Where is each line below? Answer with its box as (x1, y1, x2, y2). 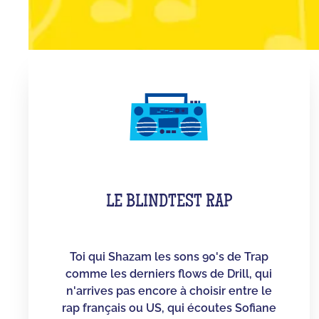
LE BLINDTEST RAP (105, 193, 232, 212)
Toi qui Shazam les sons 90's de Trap (69, 249, 268, 263)
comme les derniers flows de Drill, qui (66, 266, 273, 281)
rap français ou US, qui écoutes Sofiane (61, 300, 276, 315)
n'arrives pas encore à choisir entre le (66, 283, 272, 298)
